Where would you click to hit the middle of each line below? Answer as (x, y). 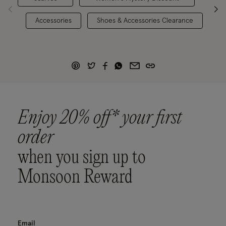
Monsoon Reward (75, 178)
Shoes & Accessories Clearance (145, 20)
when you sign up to (82, 158)
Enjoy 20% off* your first (100, 119)
